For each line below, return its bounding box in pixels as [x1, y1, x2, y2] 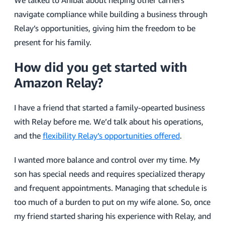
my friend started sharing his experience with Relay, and [14, 211, 211, 221]
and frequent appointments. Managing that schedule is [14, 183, 207, 193]
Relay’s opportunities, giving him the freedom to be [14, 23, 195, 33]
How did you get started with [14, 59, 187, 75]
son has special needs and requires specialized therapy [14, 169, 205, 179]
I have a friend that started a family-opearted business [14, 102, 205, 113]
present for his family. [14, 37, 91, 47]
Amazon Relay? [14, 75, 103, 90]
